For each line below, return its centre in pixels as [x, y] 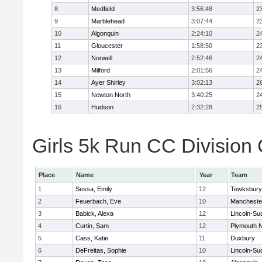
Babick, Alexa [94, 213]
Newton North [111, 95]
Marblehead [108, 21]
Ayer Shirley [108, 82]
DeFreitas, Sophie [101, 250]
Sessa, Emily [94, 189]
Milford [101, 70]
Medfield [103, 9]
